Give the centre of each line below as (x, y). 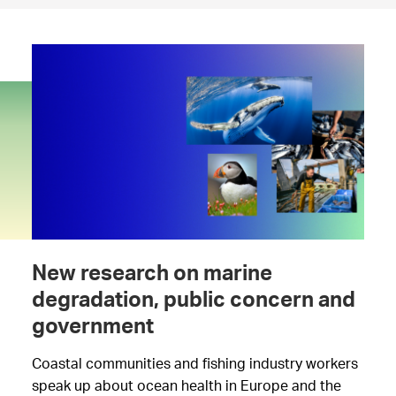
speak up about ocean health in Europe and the (186, 386)
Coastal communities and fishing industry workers (194, 364)
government (92, 327)
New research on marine (152, 274)
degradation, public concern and (193, 300)
